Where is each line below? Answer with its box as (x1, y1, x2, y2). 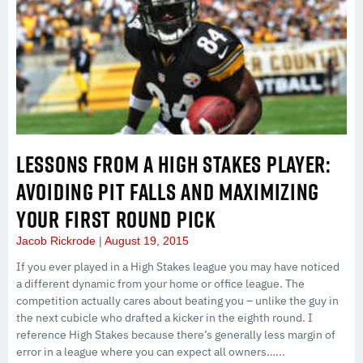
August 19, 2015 (102, 233, 189, 247)
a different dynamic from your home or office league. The (16, 275, 305, 291)
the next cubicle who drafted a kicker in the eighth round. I (16, 310, 313, 325)
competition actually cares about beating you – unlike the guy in (16, 293, 339, 308)
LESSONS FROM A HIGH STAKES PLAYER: (16, 147, 331, 181)
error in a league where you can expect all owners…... (16, 344, 285, 359)
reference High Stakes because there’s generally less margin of (16, 327, 335, 342)
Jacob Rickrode (16, 233, 99, 247)
